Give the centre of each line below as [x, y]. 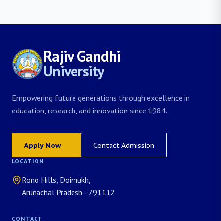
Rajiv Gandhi [82, 56]
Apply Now [42, 145]
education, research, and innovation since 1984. [90, 110]
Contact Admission [124, 145]
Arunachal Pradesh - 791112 [68, 192]
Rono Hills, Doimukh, [56, 180]
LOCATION [28, 161]
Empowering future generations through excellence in [101, 98]
